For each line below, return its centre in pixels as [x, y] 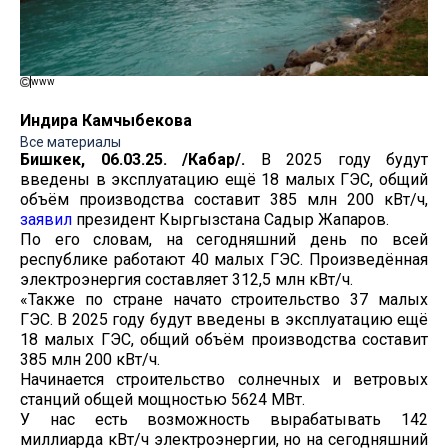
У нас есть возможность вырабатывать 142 [224, 419]
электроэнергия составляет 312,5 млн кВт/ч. [186, 279]
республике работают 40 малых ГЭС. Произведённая [224, 259]
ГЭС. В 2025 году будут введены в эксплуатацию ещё [224, 319]
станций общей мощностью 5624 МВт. [162, 399]
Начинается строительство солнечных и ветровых [224, 379]
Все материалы [70, 141]
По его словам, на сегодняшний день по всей [224, 239]
